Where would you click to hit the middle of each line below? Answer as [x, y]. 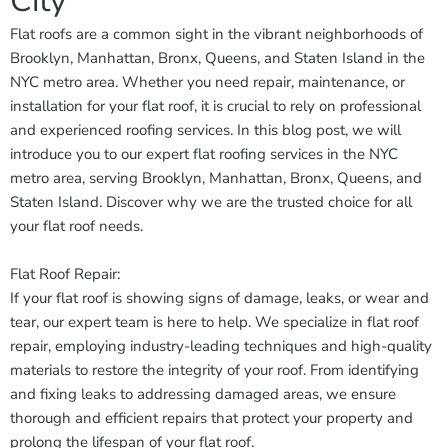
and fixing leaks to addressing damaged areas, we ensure [203, 394]
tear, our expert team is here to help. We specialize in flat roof [214, 322]
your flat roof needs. [76, 226]
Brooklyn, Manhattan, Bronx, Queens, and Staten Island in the [217, 58]
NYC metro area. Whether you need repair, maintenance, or [207, 82]
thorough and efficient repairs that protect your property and [211, 418]
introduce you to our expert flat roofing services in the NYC [204, 154]
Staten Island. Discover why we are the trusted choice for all [211, 202]
